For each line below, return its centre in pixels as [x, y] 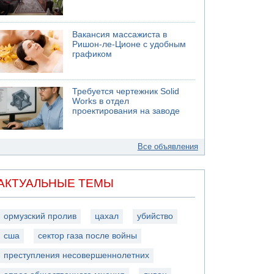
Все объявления [168, 146]
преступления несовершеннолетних [77, 255]
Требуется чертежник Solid [126, 91]
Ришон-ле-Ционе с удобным [129, 44]
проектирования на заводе [126, 111]
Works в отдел [101, 101]
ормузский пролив [40, 216]
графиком [92, 54]
